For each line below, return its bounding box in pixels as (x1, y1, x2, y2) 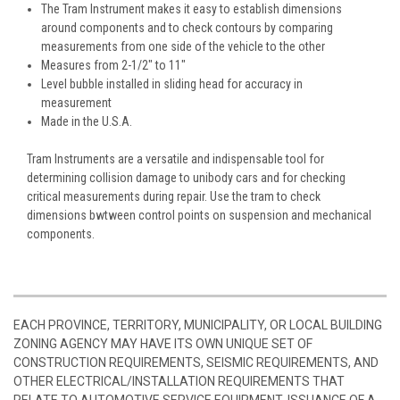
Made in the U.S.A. (41, 113, 133, 129)
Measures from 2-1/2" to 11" (41, 57, 187, 72)
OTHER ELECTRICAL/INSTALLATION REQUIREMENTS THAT (13, 373, 345, 388)
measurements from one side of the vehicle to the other (41, 38, 326, 54)
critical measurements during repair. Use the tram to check (27, 188, 321, 204)
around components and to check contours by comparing (41, 20, 334, 35)
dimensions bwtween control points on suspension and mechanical (27, 207, 371, 222)
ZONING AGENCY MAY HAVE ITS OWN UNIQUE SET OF (13, 336, 312, 351)
